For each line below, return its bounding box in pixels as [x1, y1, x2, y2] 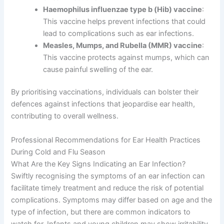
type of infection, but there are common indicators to [11, 207, 191, 216]
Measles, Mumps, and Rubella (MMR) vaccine [43, 40, 202, 50]
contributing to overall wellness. [11, 111, 119, 121]
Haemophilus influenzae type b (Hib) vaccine [43, 4, 202, 14]
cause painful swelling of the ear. [43, 64, 153, 74]
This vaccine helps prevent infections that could [43, 16, 206, 26]
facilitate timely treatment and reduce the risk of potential [11, 183, 204, 192]
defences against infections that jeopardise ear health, [11, 99, 195, 109]
